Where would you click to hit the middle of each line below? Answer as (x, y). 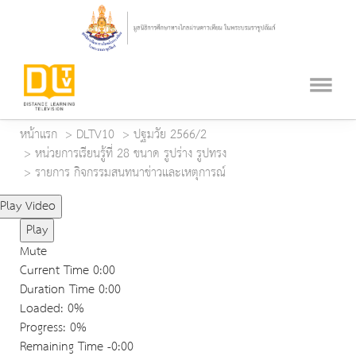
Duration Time (57, 290)
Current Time (56, 271)
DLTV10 (95, 135)
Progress (41, 328)
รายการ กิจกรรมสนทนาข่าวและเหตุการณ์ (130, 173)
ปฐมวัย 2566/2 (170, 135)
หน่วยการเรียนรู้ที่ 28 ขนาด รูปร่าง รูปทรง (131, 154)
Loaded (40, 309)
